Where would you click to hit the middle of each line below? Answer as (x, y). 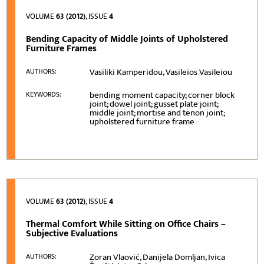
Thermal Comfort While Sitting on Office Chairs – (126, 224)
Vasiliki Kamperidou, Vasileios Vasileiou (161, 72)
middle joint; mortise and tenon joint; (157, 113)
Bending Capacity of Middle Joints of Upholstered (127, 39)
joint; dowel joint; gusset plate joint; (154, 104)
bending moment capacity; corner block (162, 95)
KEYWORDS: (44, 94)
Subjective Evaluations (72, 233)
